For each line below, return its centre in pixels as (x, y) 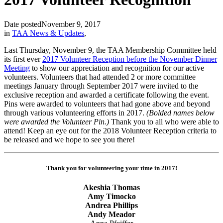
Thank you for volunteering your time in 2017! (111, 168)
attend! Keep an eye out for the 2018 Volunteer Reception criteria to (110, 130)
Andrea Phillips (111, 206)
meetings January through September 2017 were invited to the (101, 86)
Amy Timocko (111, 197)
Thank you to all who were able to (164, 121)
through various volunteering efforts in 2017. (75, 112)
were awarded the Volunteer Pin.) (56, 121)
